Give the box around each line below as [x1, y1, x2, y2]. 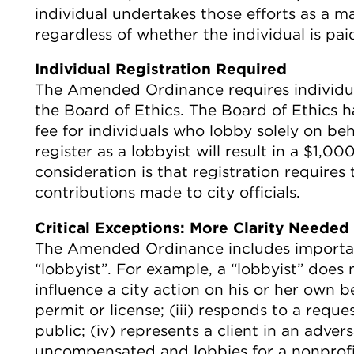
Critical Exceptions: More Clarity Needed [35, 217, 349, 237]
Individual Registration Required [35, 59, 287, 79]
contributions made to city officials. [35, 183, 300, 202]
